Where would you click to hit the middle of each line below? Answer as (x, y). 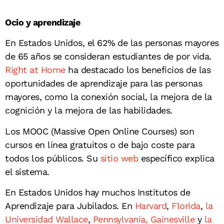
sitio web (118, 158)
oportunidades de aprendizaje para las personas (103, 83)
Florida (184, 205)
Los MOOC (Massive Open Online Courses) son (99, 131)
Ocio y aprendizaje (42, 22)
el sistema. (27, 171)
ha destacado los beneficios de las (138, 70)
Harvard (149, 205)
